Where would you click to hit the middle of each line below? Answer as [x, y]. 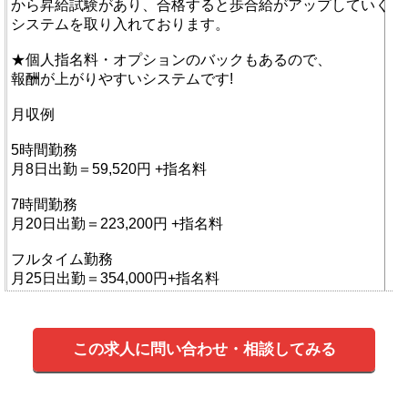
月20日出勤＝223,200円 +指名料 [117, 224]
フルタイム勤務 [62, 259]
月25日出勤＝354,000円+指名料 [115, 278]
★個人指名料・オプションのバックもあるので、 [171, 60]
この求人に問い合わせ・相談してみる [204, 349]
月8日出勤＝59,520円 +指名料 [109, 169]
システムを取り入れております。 [120, 24]
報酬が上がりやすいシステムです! [122, 79]
